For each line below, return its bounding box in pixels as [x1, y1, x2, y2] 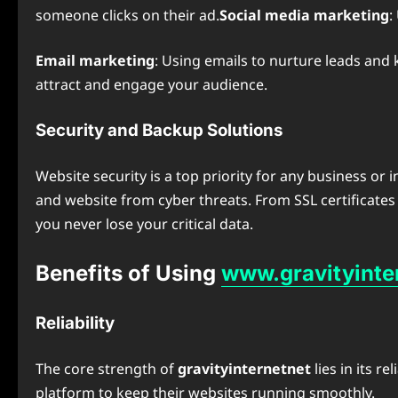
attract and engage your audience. [36, 75, 267, 94]
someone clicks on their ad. [36, 5, 219, 25]
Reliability [36, 313, 115, 333]
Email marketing [36, 51, 155, 70]
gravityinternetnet [178, 359, 311, 378]
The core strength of [36, 359, 178, 378]
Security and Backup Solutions [36, 120, 283, 140]
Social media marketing [219, 5, 389, 25]
